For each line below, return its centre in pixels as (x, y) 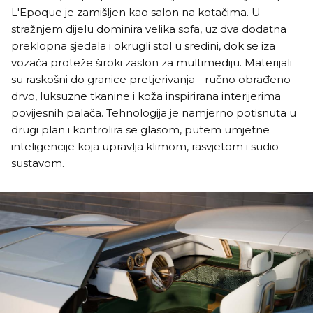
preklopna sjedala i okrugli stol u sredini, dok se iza (143, 46)
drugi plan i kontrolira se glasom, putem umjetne (140, 130)
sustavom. (38, 163)
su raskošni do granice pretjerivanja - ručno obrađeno (151, 80)
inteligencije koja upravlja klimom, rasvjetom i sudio (145, 147)
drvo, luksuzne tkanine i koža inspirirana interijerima (146, 96)
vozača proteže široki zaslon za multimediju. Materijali (152, 63)
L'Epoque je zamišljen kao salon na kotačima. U (136, 13)
